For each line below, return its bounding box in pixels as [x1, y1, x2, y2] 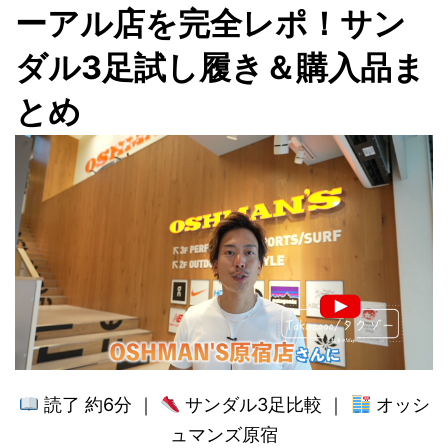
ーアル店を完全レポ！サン [15, 4, 406, 43]
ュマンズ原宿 [170, 424, 278, 446]
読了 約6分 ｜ [38, 394, 160, 416]
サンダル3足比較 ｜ [180, 394, 351, 416]
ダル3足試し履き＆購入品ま [15, 48, 425, 87]
